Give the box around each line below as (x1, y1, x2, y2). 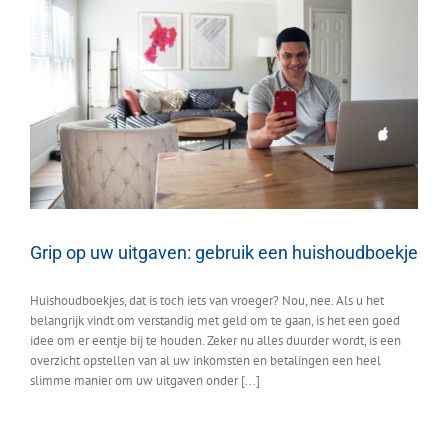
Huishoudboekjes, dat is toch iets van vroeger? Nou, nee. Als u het (30, 291, 384, 309)
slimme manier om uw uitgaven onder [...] (30, 371, 260, 389)
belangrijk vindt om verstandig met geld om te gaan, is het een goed (30, 311, 400, 329)
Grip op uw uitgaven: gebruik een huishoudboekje (30, 241, 418, 263)
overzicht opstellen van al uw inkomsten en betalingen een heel (30, 351, 381, 369)
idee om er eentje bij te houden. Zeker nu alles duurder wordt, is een (30, 331, 401, 349)
